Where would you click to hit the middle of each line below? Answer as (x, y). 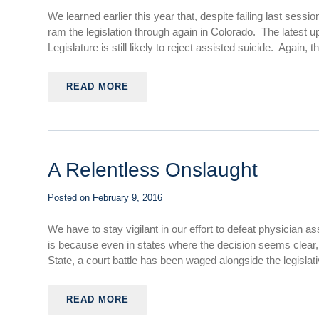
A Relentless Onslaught (153, 170)
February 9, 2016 (128, 198)
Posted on (70, 198)
